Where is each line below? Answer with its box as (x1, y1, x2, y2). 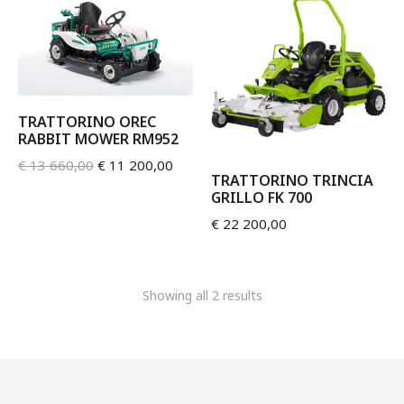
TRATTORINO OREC (18, 112, 156, 133)
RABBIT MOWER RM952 (18, 129, 179, 150)
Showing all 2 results (142, 287, 262, 304)
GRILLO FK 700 (211, 188, 312, 207)
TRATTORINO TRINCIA (211, 170, 373, 190)
